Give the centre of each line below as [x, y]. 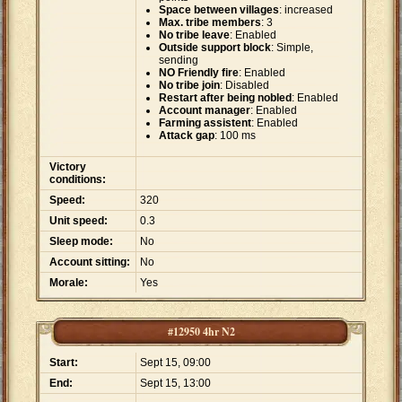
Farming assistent [205, 123]
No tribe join [189, 86]
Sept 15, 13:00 [175, 384]
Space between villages [219, 10]
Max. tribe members [210, 23]
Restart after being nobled [225, 98]
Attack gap [187, 136]
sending [179, 61]
